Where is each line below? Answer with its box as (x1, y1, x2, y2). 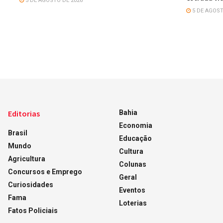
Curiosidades (7, 180, 53, 189)
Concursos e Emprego (7, 167, 82, 176)
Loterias (118, 199, 147, 207)
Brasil (7, 128, 27, 137)
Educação (118, 134, 152, 142)
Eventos (118, 186, 145, 194)
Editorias (7, 108, 40, 118)
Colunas (118, 160, 146, 168)
